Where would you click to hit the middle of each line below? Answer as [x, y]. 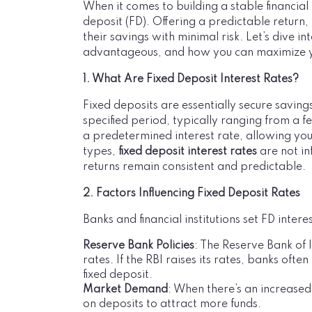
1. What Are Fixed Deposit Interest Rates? [191, 79]
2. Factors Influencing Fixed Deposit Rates [192, 194]
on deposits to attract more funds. [172, 304]
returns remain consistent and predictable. [194, 167]
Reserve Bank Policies [139, 246]
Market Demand [125, 290]
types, [101, 152]
